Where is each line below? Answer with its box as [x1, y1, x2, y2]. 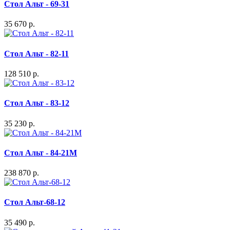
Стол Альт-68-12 [4, 198, 65, 207]
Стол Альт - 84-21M [4, 148, 77, 157]
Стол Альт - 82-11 [4, 49, 69, 58]
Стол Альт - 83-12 [4, 99, 69, 108]
